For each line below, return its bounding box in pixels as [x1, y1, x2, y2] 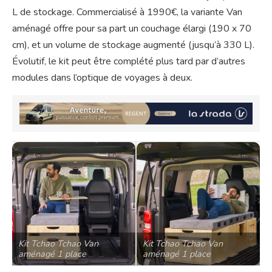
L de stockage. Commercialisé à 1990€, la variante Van [12, 5, 242, 19]
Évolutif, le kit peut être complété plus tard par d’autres [12, 54, 245, 68]
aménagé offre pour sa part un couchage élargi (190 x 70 [12, 21, 251, 35]
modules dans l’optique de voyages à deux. [12, 70, 192, 84]
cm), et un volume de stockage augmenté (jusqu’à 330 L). [12, 38, 254, 52]
